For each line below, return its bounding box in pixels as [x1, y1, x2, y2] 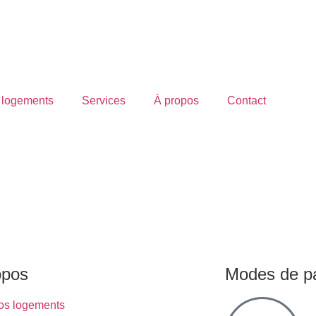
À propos [154, 94, 199, 107]
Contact [227, 94, 266, 107]
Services [82, 94, 126, 107]
